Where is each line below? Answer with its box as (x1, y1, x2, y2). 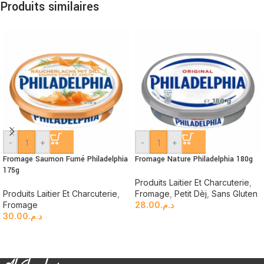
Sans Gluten (212, 189, 258, 199)
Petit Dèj (174, 189, 207, 199)
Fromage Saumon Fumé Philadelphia (3, 154, 128, 165)
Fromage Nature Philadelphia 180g (135, 154, 253, 165)
